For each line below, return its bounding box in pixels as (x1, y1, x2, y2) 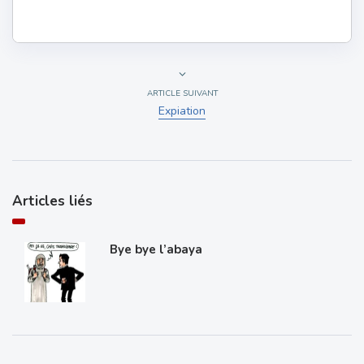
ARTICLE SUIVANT (146, 87, 218, 99)
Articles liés (12, 191, 93, 210)
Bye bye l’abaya (109, 240, 202, 258)
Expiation (158, 102, 206, 119)
